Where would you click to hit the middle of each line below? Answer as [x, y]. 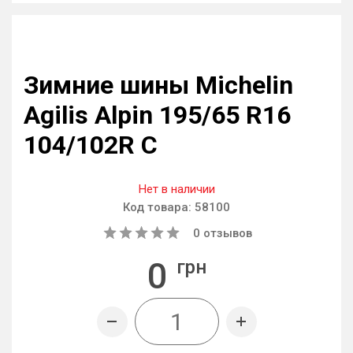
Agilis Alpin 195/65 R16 [157, 115]
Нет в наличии [176, 189]
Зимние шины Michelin [158, 85]
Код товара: [159, 207]
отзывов [226, 233]
